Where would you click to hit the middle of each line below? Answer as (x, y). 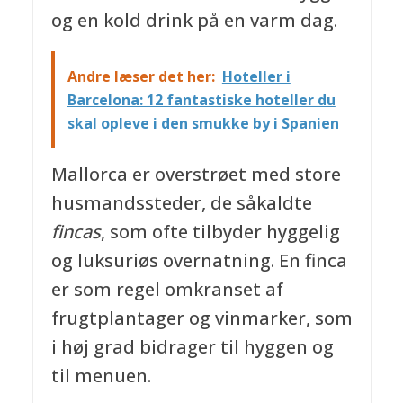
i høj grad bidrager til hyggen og (192, 347)
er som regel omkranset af (167, 290)
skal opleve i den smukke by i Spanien (203, 123)
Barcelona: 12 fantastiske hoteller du (201, 99)
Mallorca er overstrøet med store (196, 175)
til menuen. (101, 376)
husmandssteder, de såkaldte (181, 203)
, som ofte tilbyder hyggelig (220, 232)
